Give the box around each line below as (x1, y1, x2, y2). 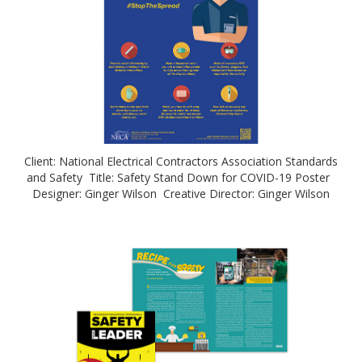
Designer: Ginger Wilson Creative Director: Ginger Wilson (32, 185, 330, 201)
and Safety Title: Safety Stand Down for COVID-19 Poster (26, 169, 336, 185)
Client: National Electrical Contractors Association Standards (24, 153, 338, 169)
